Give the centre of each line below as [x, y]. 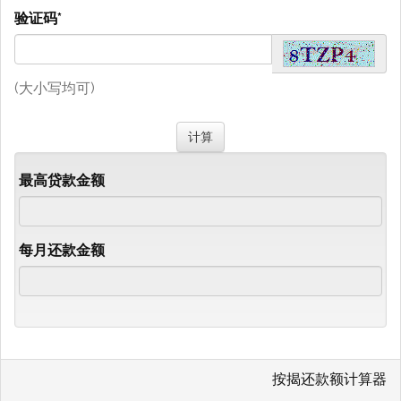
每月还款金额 [62, 250]
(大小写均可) [55, 88]
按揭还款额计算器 [329, 379]
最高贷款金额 [62, 180]
